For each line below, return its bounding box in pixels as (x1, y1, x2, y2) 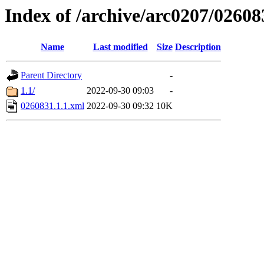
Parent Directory (21, 70, 82, 81)
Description (175, 42, 221, 52)
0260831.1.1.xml (21, 101, 84, 111)
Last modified (93, 42, 148, 52)
